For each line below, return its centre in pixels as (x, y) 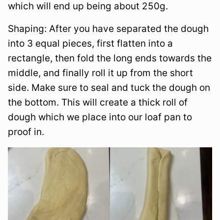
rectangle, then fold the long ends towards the (110, 58)
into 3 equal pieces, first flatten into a (90, 43)
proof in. (26, 132)
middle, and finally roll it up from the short (100, 73)
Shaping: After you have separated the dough (108, 28)
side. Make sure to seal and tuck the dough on (109, 87)
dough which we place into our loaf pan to (100, 117)
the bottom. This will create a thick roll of (98, 102)
